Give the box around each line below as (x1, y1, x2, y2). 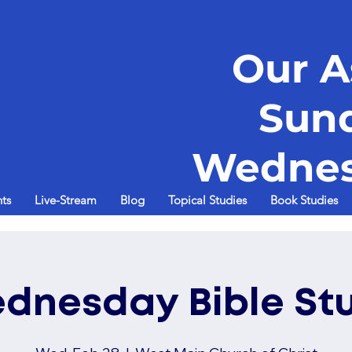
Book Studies (270, 192, 339, 208)
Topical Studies (168, 192, 247, 208)
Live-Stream (35, 192, 97, 208)
